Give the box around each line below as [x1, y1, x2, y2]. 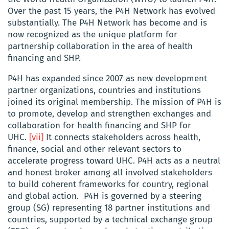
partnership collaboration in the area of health [8, 41, 193, 52]
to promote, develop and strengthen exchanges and [8, 108, 211, 120]
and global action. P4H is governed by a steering [8, 191, 201, 202]
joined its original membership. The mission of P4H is [8, 97, 221, 108]
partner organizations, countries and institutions [8, 85, 201, 96]
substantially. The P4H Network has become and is [8, 17, 207, 29]
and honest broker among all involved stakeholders [8, 167, 212, 178]
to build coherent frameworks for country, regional [8, 179, 209, 190]
